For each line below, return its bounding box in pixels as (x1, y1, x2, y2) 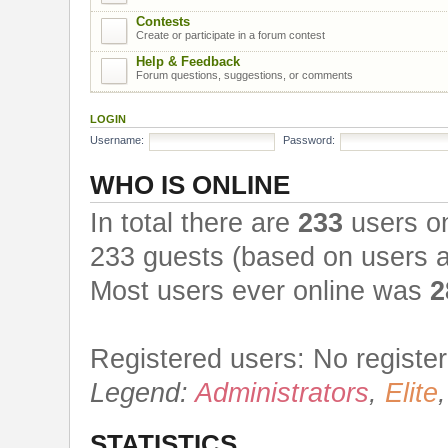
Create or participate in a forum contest (136, 28, 325, 41)
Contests (136, 13, 190, 29)
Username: (90, 134, 144, 147)
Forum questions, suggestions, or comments (136, 68, 353, 81)
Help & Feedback (136, 53, 240, 69)
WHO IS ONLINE (90, 170, 290, 199)
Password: (283, 134, 335, 147)
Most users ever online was (90, 275, 430, 306)
